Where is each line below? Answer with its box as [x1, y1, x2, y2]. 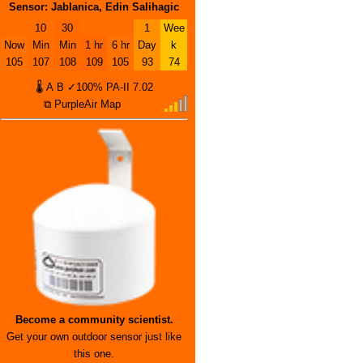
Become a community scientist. [15, 314, 173, 326]
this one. [74, 348, 114, 360]
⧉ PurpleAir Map [43, 98, 121, 110]
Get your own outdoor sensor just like [6, 331, 181, 343]
